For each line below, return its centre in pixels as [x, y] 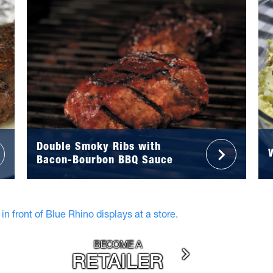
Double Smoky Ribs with [98, 148]
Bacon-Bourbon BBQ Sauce [105, 161]
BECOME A [118, 246]
